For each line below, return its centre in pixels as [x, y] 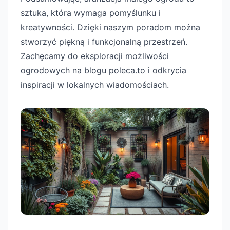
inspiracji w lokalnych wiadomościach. [95, 85]
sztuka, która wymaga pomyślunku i [91, 13]
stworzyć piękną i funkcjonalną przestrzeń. [104, 42]
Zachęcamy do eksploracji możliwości [95, 56]
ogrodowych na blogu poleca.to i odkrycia [103, 70]
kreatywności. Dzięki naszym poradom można [110, 27]
